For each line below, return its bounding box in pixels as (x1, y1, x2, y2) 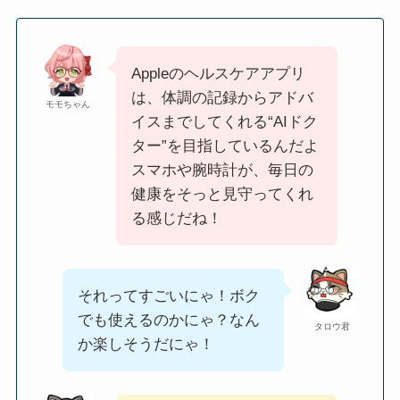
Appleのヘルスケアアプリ (130, 64, 305, 82)
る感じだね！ (130, 209, 222, 227)
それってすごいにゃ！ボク (77, 287, 260, 304)
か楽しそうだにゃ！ (77, 335, 214, 353)
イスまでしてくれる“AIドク (130, 112, 318, 130)
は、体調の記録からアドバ (130, 88, 313, 106)
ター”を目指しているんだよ (130, 137, 319, 154)
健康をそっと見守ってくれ (130, 185, 313, 203)
